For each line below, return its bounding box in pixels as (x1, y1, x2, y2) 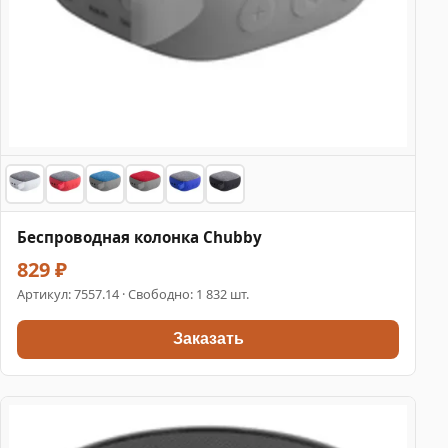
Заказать (172, 330, 244, 348)
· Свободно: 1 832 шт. (119, 284, 249, 303)
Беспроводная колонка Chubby (17, 226, 262, 247)
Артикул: (17, 284, 74, 303)
